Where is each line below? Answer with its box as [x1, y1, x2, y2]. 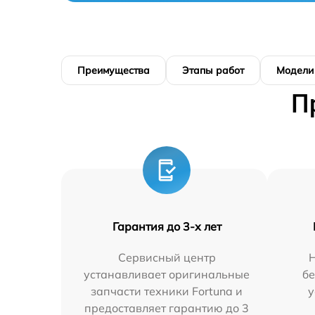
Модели [276, 64, 314, 77]
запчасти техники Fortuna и [91, 284, 243, 298]
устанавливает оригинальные [84, 267, 250, 281]
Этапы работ [182, 64, 244, 77]
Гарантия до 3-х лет [112, 219, 221, 233]
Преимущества [77, 64, 150, 77]
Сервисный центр [117, 250, 216, 264]
